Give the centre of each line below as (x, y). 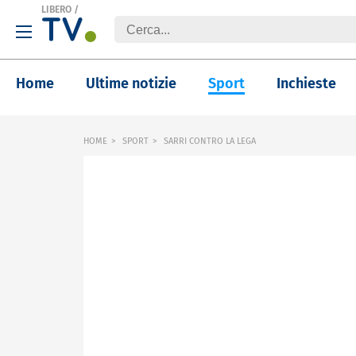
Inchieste (306, 83)
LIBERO (56, 10)
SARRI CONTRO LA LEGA (209, 141)
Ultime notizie (131, 83)
